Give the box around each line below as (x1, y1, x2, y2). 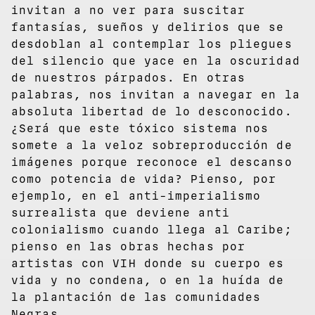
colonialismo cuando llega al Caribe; (11, 222, 292, 236)
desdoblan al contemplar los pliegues (11, 37, 292, 51)
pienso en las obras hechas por (11, 239, 246, 253)
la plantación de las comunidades (11, 290, 262, 304)
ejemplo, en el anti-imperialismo (11, 188, 262, 202)
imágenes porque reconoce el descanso (11, 155, 292, 169)
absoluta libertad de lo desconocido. (11, 104, 292, 118)
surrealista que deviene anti (11, 205, 230, 219)
